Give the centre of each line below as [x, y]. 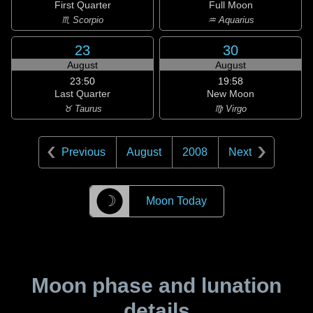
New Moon [231, 94]
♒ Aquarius [231, 20]
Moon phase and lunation [156, 285]
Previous [83, 152]
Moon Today [176, 201]
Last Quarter [82, 94]
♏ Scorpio [82, 20]
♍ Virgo [231, 109]
